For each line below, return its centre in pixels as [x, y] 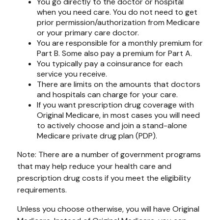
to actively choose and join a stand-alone [112, 125]
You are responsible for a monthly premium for [120, 43]
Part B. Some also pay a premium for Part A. [114, 53]
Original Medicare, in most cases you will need [118, 115]
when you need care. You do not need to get [117, 12]
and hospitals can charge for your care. [107, 95]
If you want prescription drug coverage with [115, 105]
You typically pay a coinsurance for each [110, 64]
